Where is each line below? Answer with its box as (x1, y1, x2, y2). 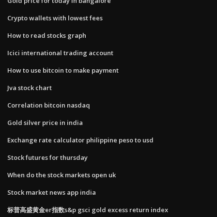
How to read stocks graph (7, 31, 86, 40)
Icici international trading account (7, 48, 113, 57)
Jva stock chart (7, 83, 52, 92)
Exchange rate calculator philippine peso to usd (7, 135, 154, 144)
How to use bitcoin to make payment (7, 65, 119, 75)
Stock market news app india (7, 187, 96, 197)
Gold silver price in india (7, 118, 83, 127)
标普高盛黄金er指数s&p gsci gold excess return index (7, 205, 168, 214)
